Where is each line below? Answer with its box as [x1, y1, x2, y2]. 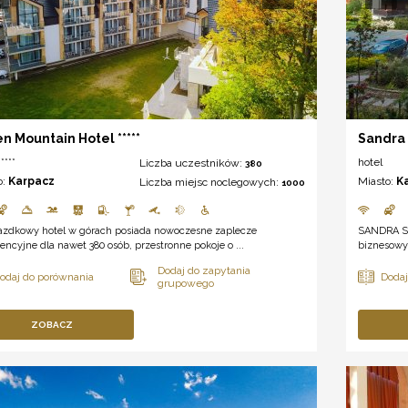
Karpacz [8, 175, 55, 189]
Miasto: [358, 175, 397, 189]
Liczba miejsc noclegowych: [138, 176, 281, 189]
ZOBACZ [31, 320, 74, 331]
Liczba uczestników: [138, 157, 245, 170]
